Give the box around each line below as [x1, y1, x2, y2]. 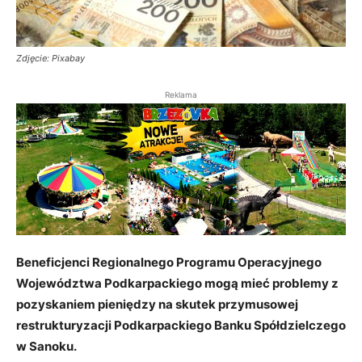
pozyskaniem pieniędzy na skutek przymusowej [16, 297, 298, 313]
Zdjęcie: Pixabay [16, 53, 85, 64]
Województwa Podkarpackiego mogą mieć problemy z [16, 276, 339, 292]
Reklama [165, 90, 197, 99]
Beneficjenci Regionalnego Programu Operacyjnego [16, 255, 322, 271]
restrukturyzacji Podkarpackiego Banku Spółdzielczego [16, 318, 346, 334]
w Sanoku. [16, 339, 79, 355]
